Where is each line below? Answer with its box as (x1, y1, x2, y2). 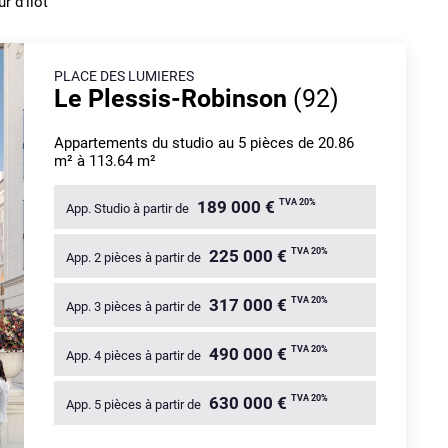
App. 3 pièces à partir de (66, 299, 204, 315)
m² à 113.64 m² (54, 152, 156, 171)
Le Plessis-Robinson (54, 84, 293, 114)
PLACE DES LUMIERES (54, 68, 194, 85)
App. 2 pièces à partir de (66, 250, 204, 266)
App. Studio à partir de (66, 201, 192, 217)
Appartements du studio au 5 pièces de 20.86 (54, 134, 354, 153)
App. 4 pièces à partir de (66, 348, 204, 364)
